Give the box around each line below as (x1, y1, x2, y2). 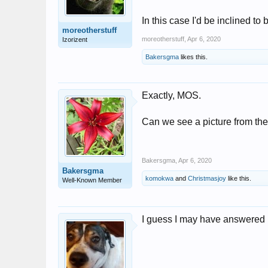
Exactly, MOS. (142, 90, 201, 100)
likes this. (179, 53, 208, 60)
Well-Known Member (62, 176, 122, 184)
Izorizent (62, 35, 87, 43)
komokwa (145, 174, 173, 182)
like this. (226, 174, 251, 182)
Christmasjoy (188, 174, 226, 182)
